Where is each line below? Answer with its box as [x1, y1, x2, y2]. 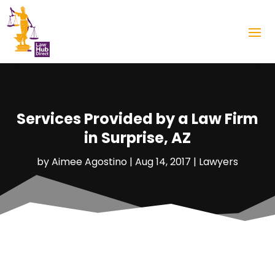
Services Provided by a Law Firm [17, 108, 258, 129]
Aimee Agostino [52, 154, 127, 169]
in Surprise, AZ [84, 127, 191, 148]
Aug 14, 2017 [135, 154, 191, 169]
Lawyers [199, 154, 238, 169]
